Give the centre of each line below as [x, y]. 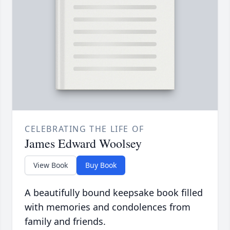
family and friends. [65, 222]
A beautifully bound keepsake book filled [114, 193]
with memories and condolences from [108, 207]
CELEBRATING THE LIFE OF [84, 129]
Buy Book [101, 165]
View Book [51, 165]
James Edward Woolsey [83, 143]
